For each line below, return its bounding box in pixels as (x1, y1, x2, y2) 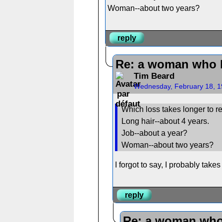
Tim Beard (133, 71, 174, 81)
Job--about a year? (121, 129, 188, 138)
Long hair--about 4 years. (121, 117, 210, 126)
